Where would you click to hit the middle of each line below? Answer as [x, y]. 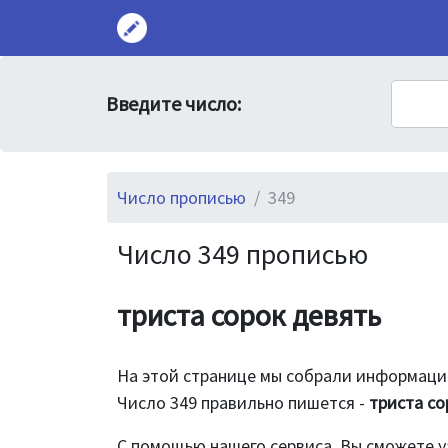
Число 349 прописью [242, 254]
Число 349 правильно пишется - [243, 402]
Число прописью [181, 197]
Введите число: [173, 103]
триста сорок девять [249, 315]
